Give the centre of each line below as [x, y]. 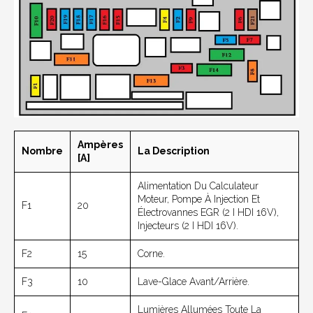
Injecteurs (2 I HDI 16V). [188, 226]
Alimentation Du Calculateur [198, 186]
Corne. [151, 254]
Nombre [42, 151]
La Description [174, 151]
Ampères [100, 145]
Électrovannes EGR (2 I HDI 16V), [208, 213]
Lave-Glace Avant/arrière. [194, 282]
